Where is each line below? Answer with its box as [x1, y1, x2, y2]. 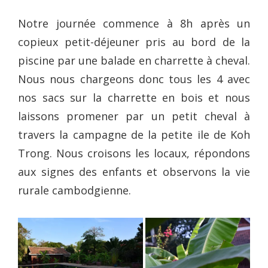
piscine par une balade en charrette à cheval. [18, 53, 250, 68]
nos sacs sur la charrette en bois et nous [18, 90, 250, 105]
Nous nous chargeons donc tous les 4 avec [18, 72, 250, 86]
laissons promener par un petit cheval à [18, 109, 250, 123]
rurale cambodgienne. [18, 183, 131, 197]
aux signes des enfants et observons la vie [18, 165, 250, 179]
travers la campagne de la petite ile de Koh [18, 127, 250, 142]
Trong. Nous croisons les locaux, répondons [18, 146, 250, 160]
